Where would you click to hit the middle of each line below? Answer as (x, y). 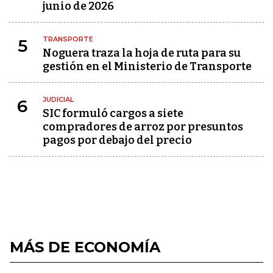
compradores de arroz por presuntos (143, 127)
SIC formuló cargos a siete (113, 113)
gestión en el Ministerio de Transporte (147, 66)
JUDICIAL (58, 99)
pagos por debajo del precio (117, 140)
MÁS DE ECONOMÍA (85, 247)
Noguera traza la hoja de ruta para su (142, 53)
